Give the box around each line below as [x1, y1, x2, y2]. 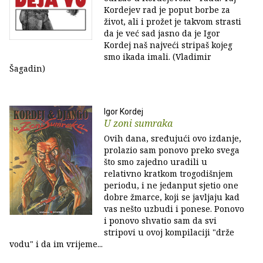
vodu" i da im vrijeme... [9, 238, 103, 249]
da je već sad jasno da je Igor [104, 28, 220, 39]
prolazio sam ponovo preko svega [104, 144, 240, 156]
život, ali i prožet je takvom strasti [104, 16, 241, 27]
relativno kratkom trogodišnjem [104, 168, 233, 179]
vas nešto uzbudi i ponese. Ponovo [104, 203, 244, 214]
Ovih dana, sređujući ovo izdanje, [104, 133, 241, 144]
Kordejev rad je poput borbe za [104, 4, 230, 15]
